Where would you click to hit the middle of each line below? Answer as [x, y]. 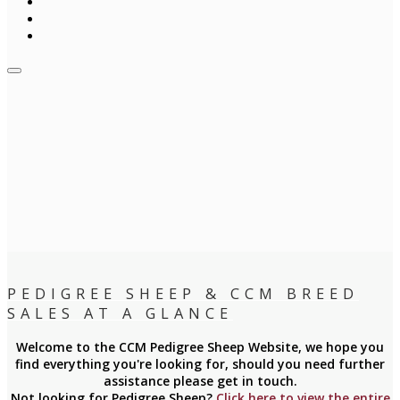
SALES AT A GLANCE [120, 314]
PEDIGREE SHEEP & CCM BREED [183, 294]
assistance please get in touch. [200, 380]
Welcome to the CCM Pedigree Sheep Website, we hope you [200, 346]
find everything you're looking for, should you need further [200, 363]
